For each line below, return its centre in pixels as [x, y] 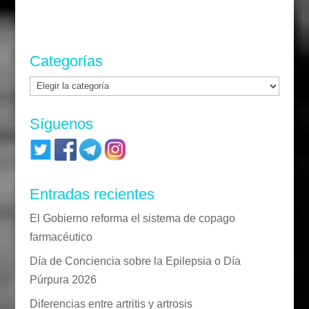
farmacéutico [61, 237]
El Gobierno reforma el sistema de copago [132, 218]
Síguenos [61, 123]
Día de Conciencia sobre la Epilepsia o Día [135, 261]
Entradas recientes [92, 194]
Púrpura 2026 [63, 279]
